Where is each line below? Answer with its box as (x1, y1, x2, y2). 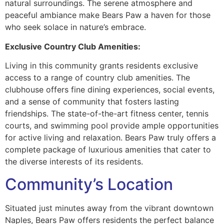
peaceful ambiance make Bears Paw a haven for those (5, 10, 210, 20)
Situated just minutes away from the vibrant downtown (5, 202, 213, 213)
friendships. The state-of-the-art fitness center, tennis (5, 108, 208, 119)
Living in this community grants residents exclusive (5, 60, 198, 71)
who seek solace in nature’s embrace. (5, 22, 146, 32)
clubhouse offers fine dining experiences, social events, (5, 84, 214, 95)
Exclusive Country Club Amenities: (5, 41, 140, 51)
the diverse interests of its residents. (5, 156, 143, 167)
